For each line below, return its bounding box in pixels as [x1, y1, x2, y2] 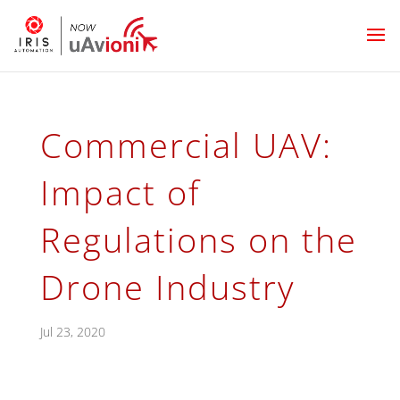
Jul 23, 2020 [39, 323, 105, 340]
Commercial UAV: [39, 121, 332, 168]
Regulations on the [39, 216, 357, 262]
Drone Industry [39, 263, 295, 310]
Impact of [39, 169, 200, 215]
